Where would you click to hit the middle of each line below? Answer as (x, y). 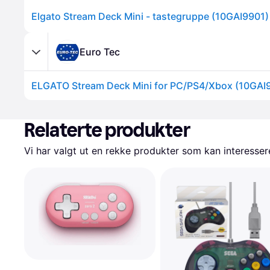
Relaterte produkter (107, 130)
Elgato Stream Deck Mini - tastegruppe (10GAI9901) (150, 16)
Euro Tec (100, 52)
